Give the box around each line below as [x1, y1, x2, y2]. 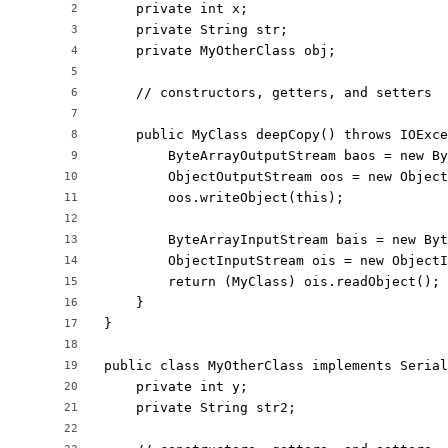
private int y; [104, 379, 248, 394]
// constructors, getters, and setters [104, 85, 432, 100]
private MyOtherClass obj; [104, 43, 336, 58]
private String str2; [104, 400, 296, 415]
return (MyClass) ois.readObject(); [104, 274, 440, 289]
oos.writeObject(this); [104, 190, 344, 205]
